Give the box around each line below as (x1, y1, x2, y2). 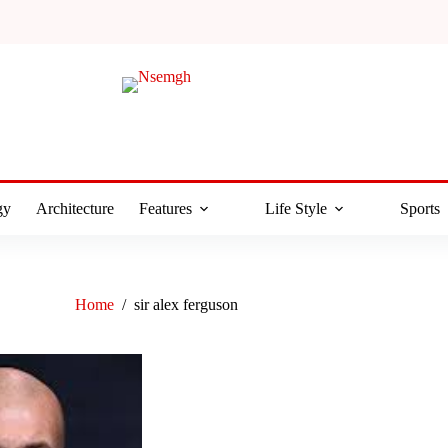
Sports (399, 200, 440, 217)
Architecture (35, 200, 114, 217)
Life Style (264, 200, 327, 217)
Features (138, 200, 192, 217)
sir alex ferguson (134, 296, 239, 314)
